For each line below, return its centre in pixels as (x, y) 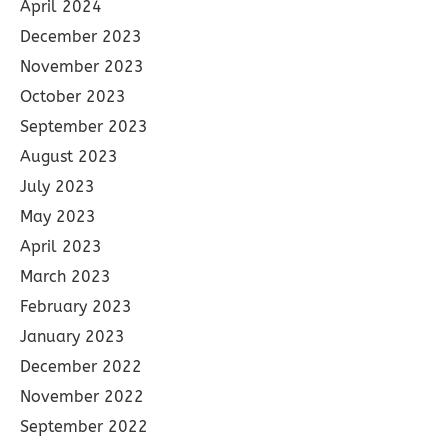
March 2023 (65, 276)
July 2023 (57, 186)
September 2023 (84, 126)
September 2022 (84, 426)
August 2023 (69, 156)
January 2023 (72, 336)
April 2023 (61, 246)
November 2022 (82, 396)
